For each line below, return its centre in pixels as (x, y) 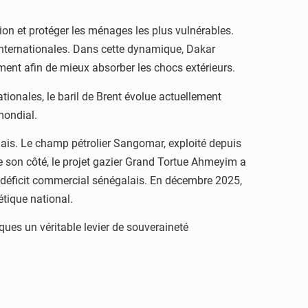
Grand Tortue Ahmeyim (181, 162)
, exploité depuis (202, 143)
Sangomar (139, 143)
